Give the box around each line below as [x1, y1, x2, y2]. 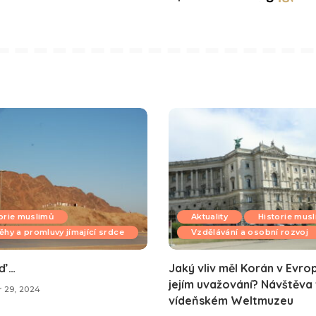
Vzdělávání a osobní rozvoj [191, 226, 308, 237]
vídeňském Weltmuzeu [169, 293, 293, 308]
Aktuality [191, 211, 229, 221]
